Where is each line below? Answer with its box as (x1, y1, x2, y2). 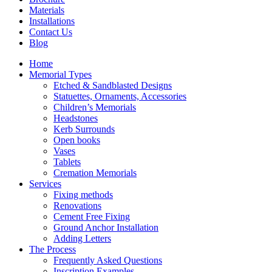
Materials (29, 5, 64, 16)
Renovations (53, 200, 101, 211)
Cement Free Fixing (53, 211, 130, 222)
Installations (29, 16, 75, 27)
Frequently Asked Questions (53, 255, 162, 266)
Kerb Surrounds (53, 124, 115, 135)
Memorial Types (29, 69, 92, 80)
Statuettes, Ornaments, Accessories (53, 91, 186, 102)
